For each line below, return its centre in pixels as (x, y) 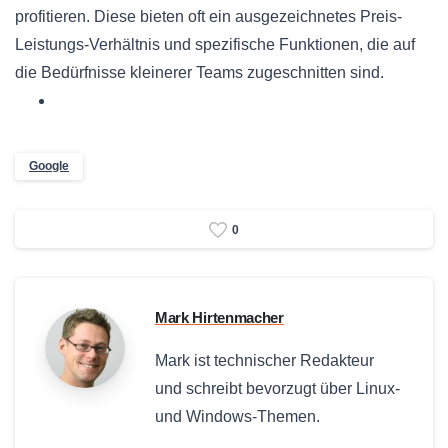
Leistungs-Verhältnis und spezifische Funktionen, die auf (215, 45)
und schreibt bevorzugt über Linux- (277, 389)
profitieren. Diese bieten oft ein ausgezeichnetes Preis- (208, 17)
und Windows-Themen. (237, 417)
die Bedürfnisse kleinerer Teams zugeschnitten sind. (199, 73)
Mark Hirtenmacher (219, 318)
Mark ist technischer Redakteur (264, 361)
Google (49, 166)
